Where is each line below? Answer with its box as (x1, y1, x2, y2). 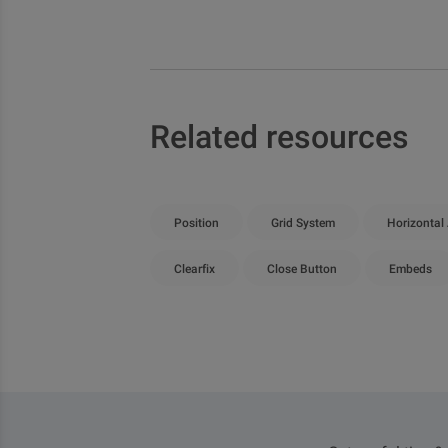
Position (174, 216, 219, 230)
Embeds (389, 262, 432, 276)
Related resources (150, 118, 409, 156)
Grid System (271, 216, 335, 230)
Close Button (267, 262, 337, 276)
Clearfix (174, 262, 215, 276)
